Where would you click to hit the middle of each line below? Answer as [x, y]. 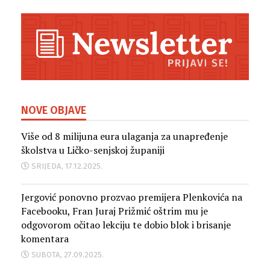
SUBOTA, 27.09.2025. [67, 255]
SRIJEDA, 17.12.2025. [67, 166]
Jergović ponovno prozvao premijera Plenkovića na [132, 197]
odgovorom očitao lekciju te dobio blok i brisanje [126, 225]
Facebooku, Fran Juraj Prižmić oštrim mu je [115, 211]
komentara [45, 239]
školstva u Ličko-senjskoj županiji [93, 150]
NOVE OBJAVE [54, 111]
